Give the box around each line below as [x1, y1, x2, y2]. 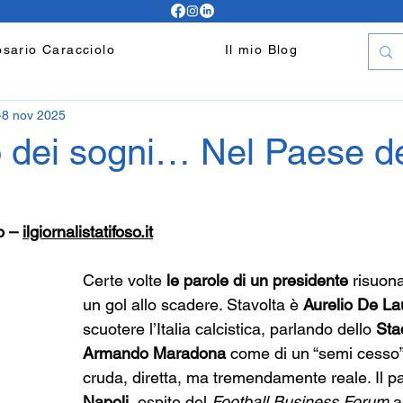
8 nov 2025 [2, 107, 66, 122]
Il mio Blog [224, 42, 299, 57]
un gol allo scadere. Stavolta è [83, 295, 303, 314]
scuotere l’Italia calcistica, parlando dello [83, 319, 376, 338]
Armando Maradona [83, 344, 226, 363]
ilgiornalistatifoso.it [22, 222, 153, 241]
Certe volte [83, 271, 166, 290]
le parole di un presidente [166, 271, 348, 290]
